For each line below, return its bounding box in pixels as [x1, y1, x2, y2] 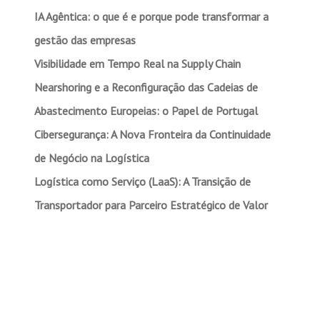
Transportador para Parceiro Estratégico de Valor [34, 198, 268, 212]
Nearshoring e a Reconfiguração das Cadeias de [34, 80, 258, 94]
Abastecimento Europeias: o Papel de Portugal [34, 104, 258, 118]
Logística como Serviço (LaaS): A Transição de [34, 174, 251, 189]
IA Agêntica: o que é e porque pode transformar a [34, 9, 269, 24]
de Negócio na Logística [34, 151, 149, 165]
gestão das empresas [34, 33, 136, 47]
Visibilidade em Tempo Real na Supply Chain [34, 56, 241, 71]
